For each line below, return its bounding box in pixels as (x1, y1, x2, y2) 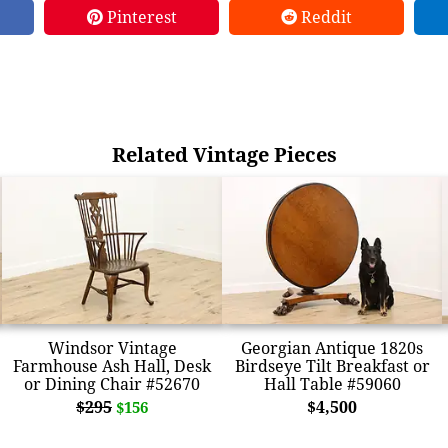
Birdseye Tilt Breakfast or (234, 354, 430, 377)
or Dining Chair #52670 (24, 372, 200, 395)
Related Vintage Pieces (111, 141, 337, 168)
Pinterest (102, 6, 177, 28)
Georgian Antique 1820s (241, 336, 423, 359)
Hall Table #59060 (263, 372, 401, 395)
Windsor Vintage (47, 336, 177, 359)
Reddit (297, 6, 352, 28)
